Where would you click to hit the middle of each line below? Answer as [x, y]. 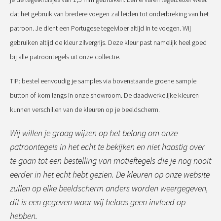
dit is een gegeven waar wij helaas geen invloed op [98, 202]
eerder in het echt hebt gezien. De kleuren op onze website [110, 175]
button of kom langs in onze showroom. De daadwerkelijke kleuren [104, 95]
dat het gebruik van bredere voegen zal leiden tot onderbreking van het [109, 14]
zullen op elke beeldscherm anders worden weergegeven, [109, 188]
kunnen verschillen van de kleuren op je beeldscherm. [85, 110]
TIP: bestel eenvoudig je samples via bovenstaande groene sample [103, 81]
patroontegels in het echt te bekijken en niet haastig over [107, 147]
